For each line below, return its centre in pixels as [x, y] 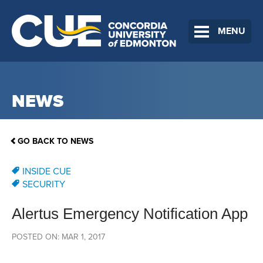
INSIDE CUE [47, 172]
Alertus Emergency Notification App [130, 214]
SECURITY [44, 185]
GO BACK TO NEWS [55, 141]
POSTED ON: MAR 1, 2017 [58, 237]
